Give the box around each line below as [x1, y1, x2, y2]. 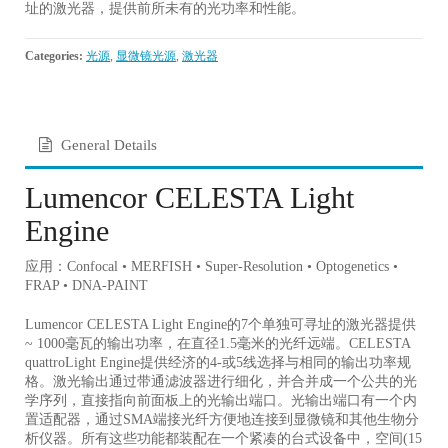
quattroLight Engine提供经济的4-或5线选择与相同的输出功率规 [25, 355, 411, 371]
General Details [61, 137, 157, 154]
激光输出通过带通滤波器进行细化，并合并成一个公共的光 [53, 374, 417, 390]
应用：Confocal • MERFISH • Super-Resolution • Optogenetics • [25, 259, 398, 275]
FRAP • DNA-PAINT [25, 278, 148, 294]
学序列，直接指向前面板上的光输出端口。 [25, 393, 291, 409]
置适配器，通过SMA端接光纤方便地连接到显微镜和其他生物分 [25, 412, 419, 428]
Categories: [25, 50, 83, 64]
